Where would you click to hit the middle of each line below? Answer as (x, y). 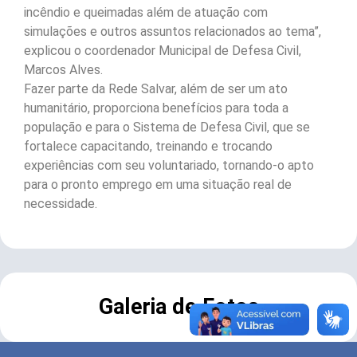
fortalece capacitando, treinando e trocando (148, 147)
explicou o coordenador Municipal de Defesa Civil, (163, 51)
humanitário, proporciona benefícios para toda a (156, 108)
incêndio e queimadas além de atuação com (146, 13)
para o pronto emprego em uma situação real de (158, 185)
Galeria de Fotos (178, 307)
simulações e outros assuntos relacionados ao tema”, (173, 32)
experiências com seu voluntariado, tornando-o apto (169, 166)
